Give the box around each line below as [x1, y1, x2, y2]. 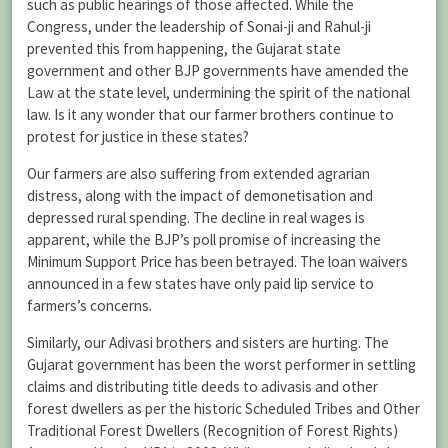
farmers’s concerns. [27, 296, 152, 316]
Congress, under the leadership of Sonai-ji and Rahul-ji [27, 16, 371, 36]
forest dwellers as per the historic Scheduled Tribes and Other [27, 399, 420, 419]
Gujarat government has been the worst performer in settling [27, 355, 416, 375]
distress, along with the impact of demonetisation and [27, 186, 373, 206]
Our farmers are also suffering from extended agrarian [27, 164, 370, 184]
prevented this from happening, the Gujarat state [27, 38, 341, 58]
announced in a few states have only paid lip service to [27, 274, 374, 294]
